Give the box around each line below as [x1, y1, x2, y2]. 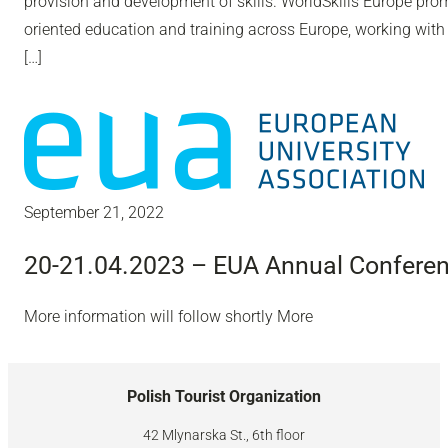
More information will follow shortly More [24, 307, 313, 327]
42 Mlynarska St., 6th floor [143, 427, 305, 444]
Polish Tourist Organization [127, 387, 321, 407]
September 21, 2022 [24, 203, 164, 223]
